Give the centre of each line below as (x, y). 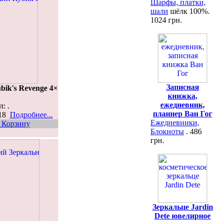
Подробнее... (31, 114)
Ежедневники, (175, 123)
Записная (183, 87)
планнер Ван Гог (183, 114)
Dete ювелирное (183, 216)
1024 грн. (166, 20)
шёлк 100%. (189, 11)
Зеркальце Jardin (183, 207)
